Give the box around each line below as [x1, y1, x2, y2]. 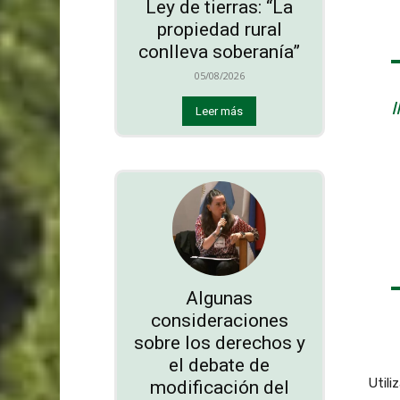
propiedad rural [156, 19, 282, 41]
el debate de [169, 354, 271, 376]
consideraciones [150, 309, 288, 331]
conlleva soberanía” [138, 41, 301, 63]
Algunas [186, 287, 254, 309]
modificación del [149, 376, 289, 398]
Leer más [196, 104, 244, 119]
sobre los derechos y [133, 331, 305, 354]
